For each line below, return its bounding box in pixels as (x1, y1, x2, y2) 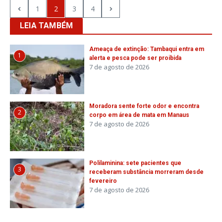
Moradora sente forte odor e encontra (89, 103, 199, 110)
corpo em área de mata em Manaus (89, 111, 189, 118)
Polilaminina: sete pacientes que (89, 160, 181, 166)
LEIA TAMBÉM (20, 21, 73, 30)
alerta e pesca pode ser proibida (89, 55, 181, 61)
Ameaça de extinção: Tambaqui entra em (89, 46, 204, 53)
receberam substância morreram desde (89, 168, 204, 175)
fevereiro (89, 177, 117, 184)
